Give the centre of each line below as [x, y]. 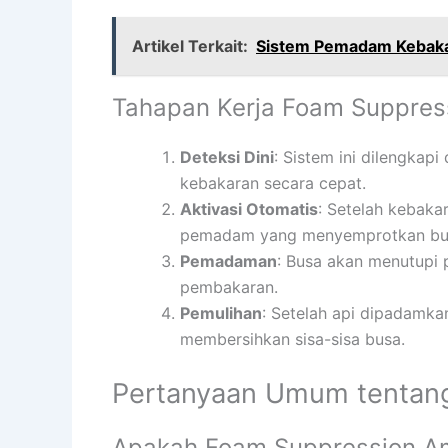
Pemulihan [221, 312]
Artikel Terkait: [190, 45]
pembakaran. [229, 286]
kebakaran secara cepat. [273, 182]
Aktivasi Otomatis [249, 208]
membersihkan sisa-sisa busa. [292, 338]
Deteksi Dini [227, 156]
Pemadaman [228, 260]
